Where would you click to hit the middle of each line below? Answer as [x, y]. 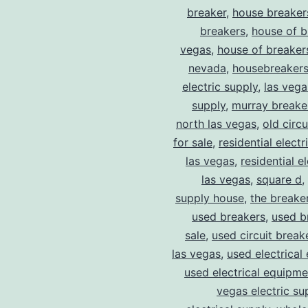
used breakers [229, 217]
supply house [210, 198]
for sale [193, 143]
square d [279, 180]
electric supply [220, 87]
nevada [207, 68]
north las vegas [216, 124]
